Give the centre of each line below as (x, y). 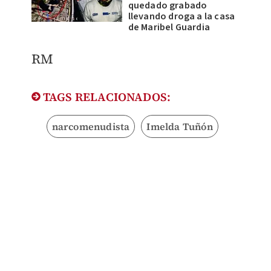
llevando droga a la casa (181, 16)
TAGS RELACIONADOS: (106, 96)
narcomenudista (91, 126)
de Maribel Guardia (169, 27)
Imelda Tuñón (180, 126)
